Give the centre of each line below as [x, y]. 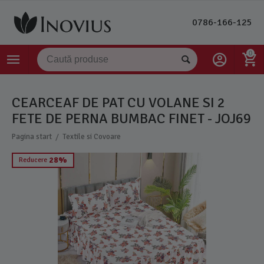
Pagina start [32, 137]
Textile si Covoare [92, 137]
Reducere [33, 160]
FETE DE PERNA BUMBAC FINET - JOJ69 [131, 118]
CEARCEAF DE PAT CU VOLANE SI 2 [118, 103]
